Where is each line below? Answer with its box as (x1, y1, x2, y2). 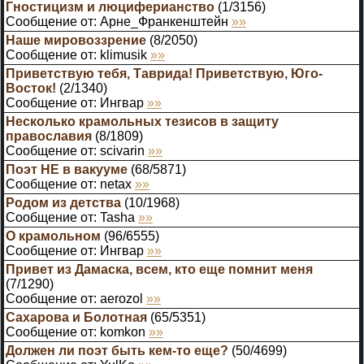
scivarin (100, 144, 145, 158)
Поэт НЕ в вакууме (6, 162, 128, 176)
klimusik (100, 48, 147, 62)
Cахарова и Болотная (6, 310, 147, 324)
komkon (100, 325, 145, 339)
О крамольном (6, 229, 101, 243)
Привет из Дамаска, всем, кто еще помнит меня (6, 262, 313, 276)
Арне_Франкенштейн (100, 15, 228, 28)
